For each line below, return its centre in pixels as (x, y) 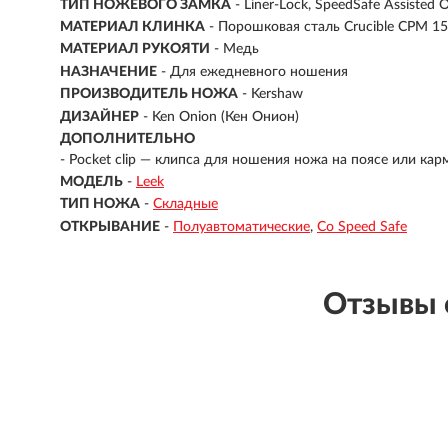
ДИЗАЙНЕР (99, 116)
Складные (185, 204)
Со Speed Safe (362, 226)
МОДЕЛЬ (91, 182)
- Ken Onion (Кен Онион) (221, 116)
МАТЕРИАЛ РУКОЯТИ (135, 49)
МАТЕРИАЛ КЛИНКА (132, 26)
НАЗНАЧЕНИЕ (108, 71)
